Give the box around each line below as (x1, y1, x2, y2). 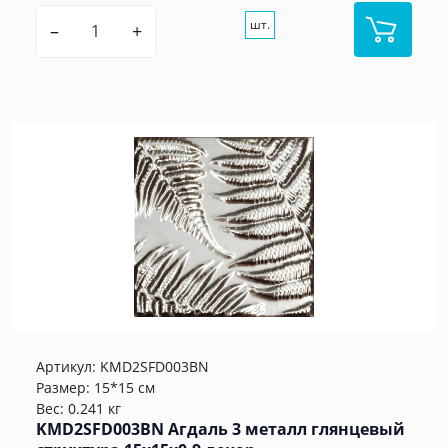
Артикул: (36, 357, 100, 377)
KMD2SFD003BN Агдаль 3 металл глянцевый (36, 418, 405, 441)
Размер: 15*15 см (36, 378, 155, 398)
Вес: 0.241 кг (36, 399, 121, 419)
